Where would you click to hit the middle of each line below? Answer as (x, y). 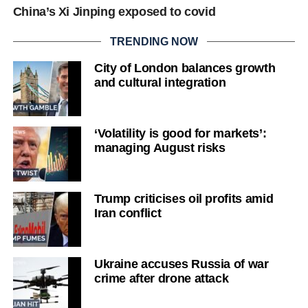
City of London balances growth (185, 68)
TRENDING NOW (154, 41)
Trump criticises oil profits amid (184, 198)
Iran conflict (128, 213)
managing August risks (159, 147)
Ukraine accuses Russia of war (181, 264)
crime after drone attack (161, 278)
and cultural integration (160, 82)
